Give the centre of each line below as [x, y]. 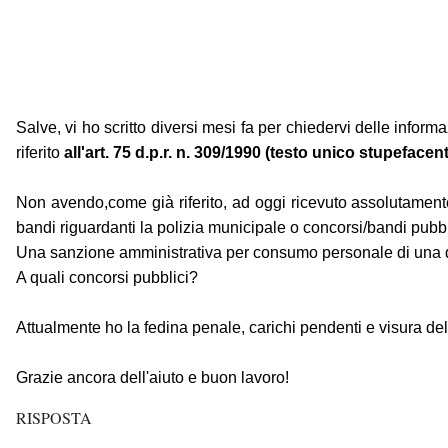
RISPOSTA [54, 418]
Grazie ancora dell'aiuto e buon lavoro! [152, 378]
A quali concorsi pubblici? [107, 278]
